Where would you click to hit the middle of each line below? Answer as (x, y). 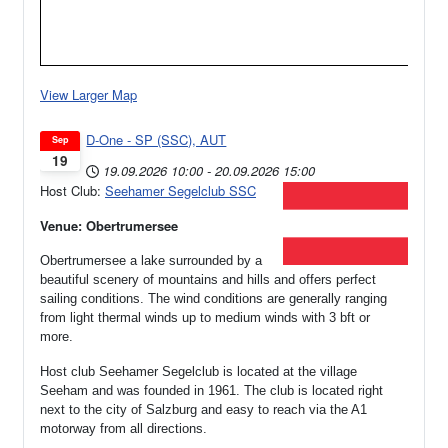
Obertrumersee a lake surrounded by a (151, 261)
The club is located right (313, 391)
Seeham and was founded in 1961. (142, 391)
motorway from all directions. (123, 429)
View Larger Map (88, 94)
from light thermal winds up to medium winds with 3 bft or (205, 318)
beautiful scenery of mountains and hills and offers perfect (208, 280)
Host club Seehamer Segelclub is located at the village (198, 372)
